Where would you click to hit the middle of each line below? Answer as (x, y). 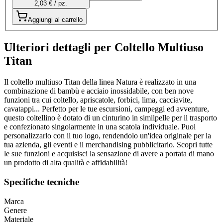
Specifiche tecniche (42, 182)
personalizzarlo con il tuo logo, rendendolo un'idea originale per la (108, 136)
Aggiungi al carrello (55, 20)
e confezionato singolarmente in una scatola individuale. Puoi (100, 127)
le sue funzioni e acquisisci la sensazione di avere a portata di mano (109, 154)
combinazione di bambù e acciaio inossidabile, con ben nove (99, 91)
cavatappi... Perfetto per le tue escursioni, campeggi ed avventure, (107, 109)
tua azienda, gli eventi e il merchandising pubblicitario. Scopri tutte (108, 145)
